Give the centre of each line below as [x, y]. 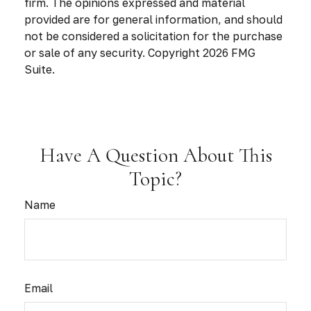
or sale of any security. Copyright [114, 53]
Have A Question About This [155, 155]
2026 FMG [229, 53]
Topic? [155, 179]
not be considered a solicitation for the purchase [153, 36]
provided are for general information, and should [153, 20]
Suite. [40, 70]
